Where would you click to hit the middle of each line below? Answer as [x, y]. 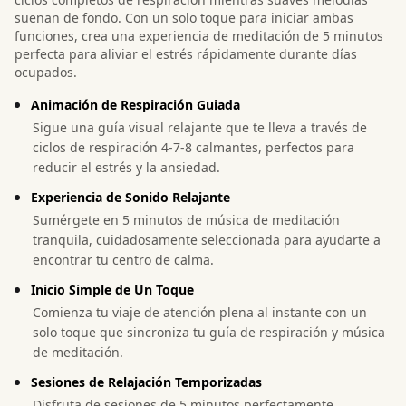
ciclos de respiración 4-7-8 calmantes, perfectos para [193, 147]
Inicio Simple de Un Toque [112, 289]
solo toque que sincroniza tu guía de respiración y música [209, 332]
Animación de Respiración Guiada [135, 104]
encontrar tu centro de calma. [123, 259]
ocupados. [46, 72]
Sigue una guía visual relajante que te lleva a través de [200, 127]
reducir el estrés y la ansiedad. [126, 167]
